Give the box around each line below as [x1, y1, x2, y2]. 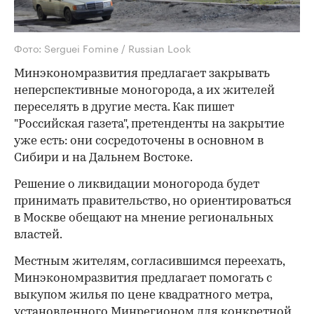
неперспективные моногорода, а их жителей [14, 84, 275, 97]
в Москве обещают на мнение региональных [14, 212, 273, 224]
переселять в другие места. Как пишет [14, 101, 234, 114]
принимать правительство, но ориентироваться [14, 195, 292, 207]
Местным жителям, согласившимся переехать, [14, 255, 285, 268]
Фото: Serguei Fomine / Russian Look [14, 39, 191, 55]
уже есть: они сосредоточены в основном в [14, 135, 264, 147]
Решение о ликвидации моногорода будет [14, 178, 259, 191]
